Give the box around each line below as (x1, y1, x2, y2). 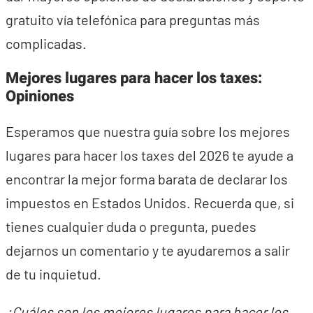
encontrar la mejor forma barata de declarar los (6, 170, 288, 187)
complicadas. (6, 35, 87, 52)
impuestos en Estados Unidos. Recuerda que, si (6, 194, 294, 211)
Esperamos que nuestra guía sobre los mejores (6, 123, 290, 140)
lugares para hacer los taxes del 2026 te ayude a (6, 147, 293, 163)
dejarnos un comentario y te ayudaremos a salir (6, 242, 290, 259)
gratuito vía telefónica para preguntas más (6, 11, 260, 28)
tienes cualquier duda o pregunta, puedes (6, 218, 256, 235)
